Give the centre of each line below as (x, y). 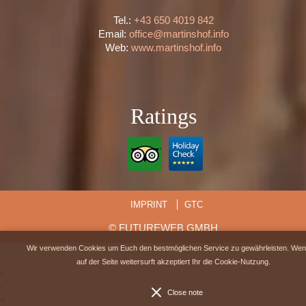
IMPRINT (149, 204)
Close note (185, 292)
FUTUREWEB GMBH (168, 227)
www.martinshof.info (176, 47)
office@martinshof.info (179, 33)
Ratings (163, 116)
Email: (113, 33)
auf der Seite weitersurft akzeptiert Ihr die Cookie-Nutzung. (173, 262)
